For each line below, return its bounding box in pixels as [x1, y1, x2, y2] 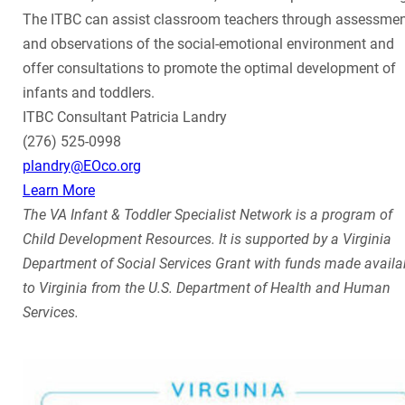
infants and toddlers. [23, 82, 155, 102]
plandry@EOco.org [23, 155, 141, 175]
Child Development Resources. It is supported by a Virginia [23, 229, 391, 249]
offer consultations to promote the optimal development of [23, 58, 396, 78]
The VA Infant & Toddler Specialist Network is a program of [23, 204, 392, 224]
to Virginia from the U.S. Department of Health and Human [23, 278, 391, 297]
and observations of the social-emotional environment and [23, 33, 394, 53]
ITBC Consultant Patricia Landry [23, 107, 227, 127]
